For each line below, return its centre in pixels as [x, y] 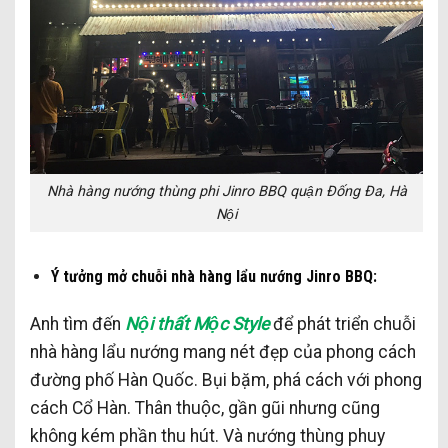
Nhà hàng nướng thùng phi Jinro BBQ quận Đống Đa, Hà [226, 192]
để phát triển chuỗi [342, 323]
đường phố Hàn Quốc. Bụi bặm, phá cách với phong [226, 379]
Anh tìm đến [77, 323]
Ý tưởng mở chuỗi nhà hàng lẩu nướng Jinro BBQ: [213, 276]
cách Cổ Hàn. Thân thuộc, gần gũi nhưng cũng [205, 407]
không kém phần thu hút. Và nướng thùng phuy [207, 435]
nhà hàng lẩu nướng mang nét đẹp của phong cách [223, 351]
